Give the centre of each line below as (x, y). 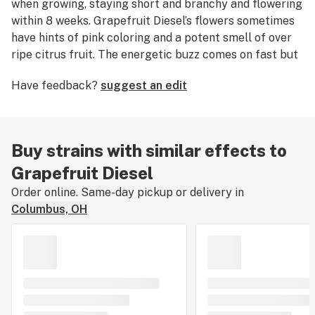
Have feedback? (54, 85)
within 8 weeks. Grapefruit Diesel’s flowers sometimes (153, 21)
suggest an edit (144, 85)
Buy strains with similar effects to (149, 150)
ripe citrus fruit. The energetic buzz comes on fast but (155, 54)
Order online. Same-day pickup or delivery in (128, 192)
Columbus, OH (49, 209)
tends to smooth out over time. (92, 71)
